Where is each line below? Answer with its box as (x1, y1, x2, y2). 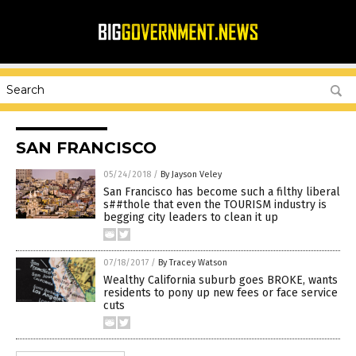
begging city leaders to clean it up (103, 211, 278, 224)
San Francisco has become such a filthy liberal (103, 185, 340, 199)
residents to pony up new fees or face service (103, 286, 338, 300)
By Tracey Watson (158, 257, 227, 268)
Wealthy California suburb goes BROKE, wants (103, 273, 338, 287)
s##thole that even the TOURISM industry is (103, 198, 327, 211)
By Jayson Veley (161, 169, 222, 180)
